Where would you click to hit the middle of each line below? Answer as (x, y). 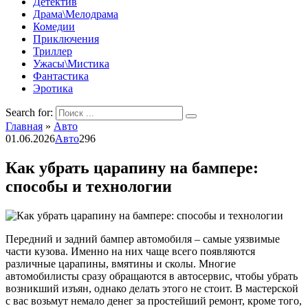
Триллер (53, 51)
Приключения (66, 39)
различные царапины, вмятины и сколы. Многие (121, 263)
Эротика (53, 88)
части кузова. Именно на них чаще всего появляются (130, 251)
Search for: (29, 112)
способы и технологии (89, 186)
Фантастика (61, 76)
